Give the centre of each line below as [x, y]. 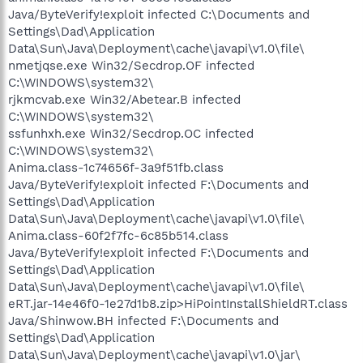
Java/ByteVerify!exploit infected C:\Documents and [159, 15]
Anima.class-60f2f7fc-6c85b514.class [118, 236]
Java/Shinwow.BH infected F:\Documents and [143, 321]
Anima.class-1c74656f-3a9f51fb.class [116, 168]
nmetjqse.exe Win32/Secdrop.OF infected [131, 66]
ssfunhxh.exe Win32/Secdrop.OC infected [131, 134]
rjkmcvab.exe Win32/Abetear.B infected [124, 100]
